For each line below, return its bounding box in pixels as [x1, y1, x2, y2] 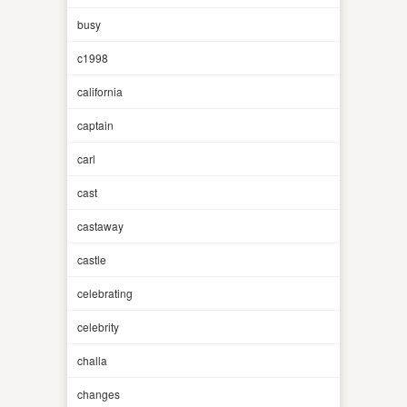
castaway [77, 217, 124, 233]
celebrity [77, 318, 119, 334]
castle [77, 251, 106, 267]
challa [77, 352, 107, 368]
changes [77, 385, 120, 402]
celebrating [77, 284, 133, 301]
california [77, 83, 123, 99]
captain [77, 116, 114, 133]
